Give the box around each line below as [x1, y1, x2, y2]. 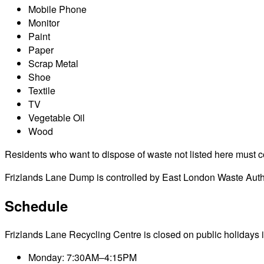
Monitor [28, 15, 60, 29]
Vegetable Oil [28, 110, 85, 124]
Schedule [5, 195, 68, 216]
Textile [28, 83, 55, 97]
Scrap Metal [28, 56, 78, 70]
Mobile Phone [28, 2, 87, 16]
